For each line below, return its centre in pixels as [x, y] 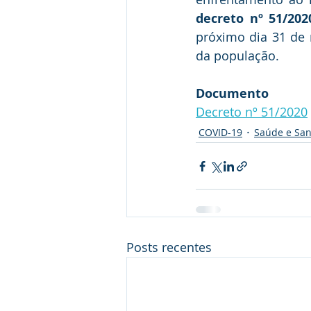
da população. [239, 56]
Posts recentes [169, 247]
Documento [232, 94]
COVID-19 [220, 132]
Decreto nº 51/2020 [252, 112]
